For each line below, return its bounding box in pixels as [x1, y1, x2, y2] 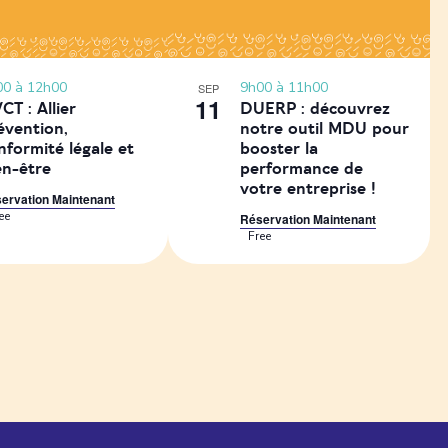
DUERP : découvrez [240, 101, 391, 117]
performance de [240, 161, 364, 177]
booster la [240, 141, 319, 157]
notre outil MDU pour [240, 121, 410, 137]
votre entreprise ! [240, 181, 377, 197]
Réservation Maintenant [240, 210, 377, 228]
